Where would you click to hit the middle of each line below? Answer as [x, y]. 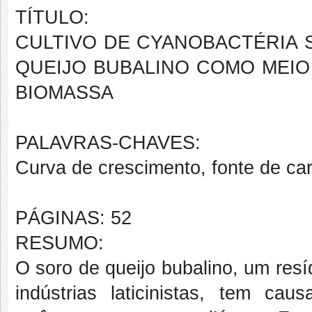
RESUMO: [60, 243]
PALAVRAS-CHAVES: [108, 143]
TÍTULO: [52, 17]
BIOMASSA [64, 93]
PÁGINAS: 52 [73, 218]
